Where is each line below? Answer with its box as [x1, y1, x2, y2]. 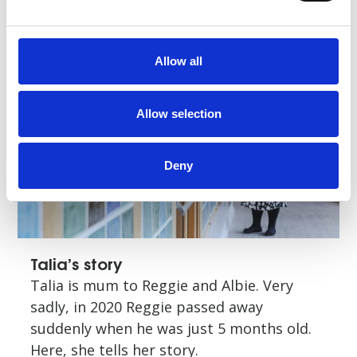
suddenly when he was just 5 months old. [30, 319, 312, 339]
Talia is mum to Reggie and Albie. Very [30, 276, 293, 296]
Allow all [155, 54, 202, 68]
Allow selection [135, 106, 222, 120]
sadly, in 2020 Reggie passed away [30, 297, 263, 317]
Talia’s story [30, 250, 123, 276]
